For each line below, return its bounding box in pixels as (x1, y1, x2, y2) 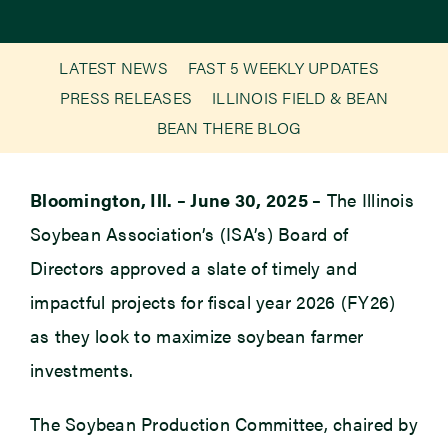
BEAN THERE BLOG (156, 116, 302, 140)
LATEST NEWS (59, 56, 168, 80)
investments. (29, 357, 134, 383)
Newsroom (21, 45, 90, 66)
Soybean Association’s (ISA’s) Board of (29, 221, 349, 247)
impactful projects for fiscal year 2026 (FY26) (29, 289, 396, 315)
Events (21, 101, 63, 122)
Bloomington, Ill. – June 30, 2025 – (29, 187, 322, 213)
